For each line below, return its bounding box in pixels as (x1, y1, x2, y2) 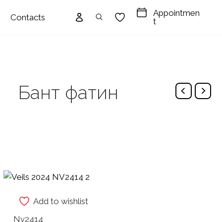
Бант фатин (18, 82, 118, 104)
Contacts (10, 12, 46, 22)
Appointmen (153, 8, 200, 18)
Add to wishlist (33, 196, 89, 207)
